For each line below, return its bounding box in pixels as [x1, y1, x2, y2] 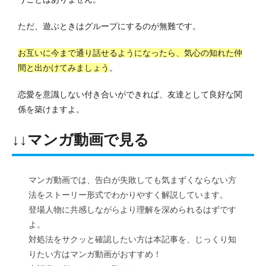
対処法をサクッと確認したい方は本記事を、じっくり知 [28, 234, 236, 244]
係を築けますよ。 [18, 104, 84, 114]
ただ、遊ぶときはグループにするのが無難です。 [18, 21, 201, 31]
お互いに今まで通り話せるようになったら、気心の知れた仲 [18, 47, 242, 58]
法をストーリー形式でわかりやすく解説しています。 [28, 189, 228, 199]
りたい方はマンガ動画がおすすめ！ [28, 249, 161, 259]
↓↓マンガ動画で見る [12, 131, 149, 148]
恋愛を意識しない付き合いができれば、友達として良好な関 [18, 89, 242, 99]
